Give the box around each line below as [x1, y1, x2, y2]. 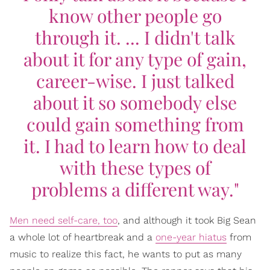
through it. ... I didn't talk [34, 25, 236, 49]
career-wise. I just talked [36, 69, 234, 93]
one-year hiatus [155, 231, 227, 243]
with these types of [59, 155, 211, 180]
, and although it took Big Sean [118, 215, 256, 226]
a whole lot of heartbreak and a [10, 231, 155, 243]
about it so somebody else [33, 90, 237, 115]
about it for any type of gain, [24, 47, 246, 71]
